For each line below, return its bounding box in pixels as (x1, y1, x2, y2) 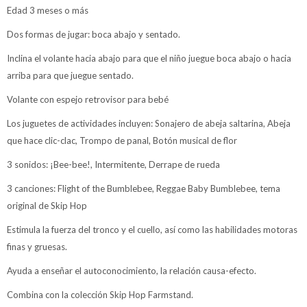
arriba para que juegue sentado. (7, 70, 134, 82)
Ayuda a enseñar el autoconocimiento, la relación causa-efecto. (7, 265, 256, 277)
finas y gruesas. (7, 241, 67, 253)
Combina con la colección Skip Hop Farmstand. (7, 289, 193, 301)
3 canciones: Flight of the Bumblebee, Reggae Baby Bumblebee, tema (7, 183, 280, 195)
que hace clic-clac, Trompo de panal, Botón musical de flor (7, 135, 237, 147)
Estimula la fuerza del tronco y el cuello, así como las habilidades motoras (7, 224, 297, 236)
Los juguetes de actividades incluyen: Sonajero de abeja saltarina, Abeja (7, 118, 291, 130)
